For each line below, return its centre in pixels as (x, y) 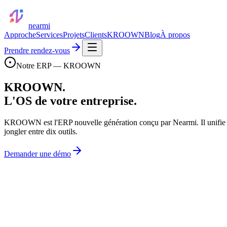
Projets (74, 35)
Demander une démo (37, 154)
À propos (175, 35)
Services (49, 35)
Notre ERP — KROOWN (59, 66)
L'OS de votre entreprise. (70, 101)
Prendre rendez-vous (37, 50)
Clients (96, 35)
